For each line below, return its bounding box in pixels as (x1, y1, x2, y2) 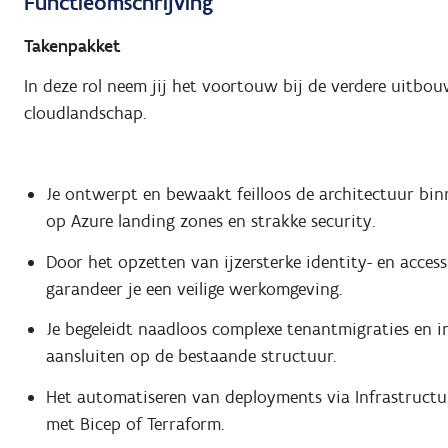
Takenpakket (24, 34, 121, 57)
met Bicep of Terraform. (45, 412, 224, 435)
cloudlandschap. (24, 102, 146, 125)
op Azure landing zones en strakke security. (45, 210, 375, 233)
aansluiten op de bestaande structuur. (45, 345, 336, 368)
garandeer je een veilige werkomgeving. (45, 277, 342, 300)
